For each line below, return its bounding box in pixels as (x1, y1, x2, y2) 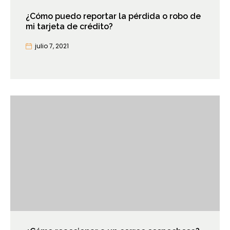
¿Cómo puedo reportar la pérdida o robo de (26, 11, 201, 22)
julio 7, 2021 (35, 42, 69, 51)
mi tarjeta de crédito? (26, 22, 113, 32)
